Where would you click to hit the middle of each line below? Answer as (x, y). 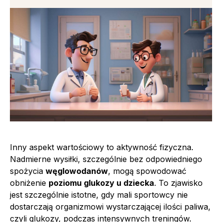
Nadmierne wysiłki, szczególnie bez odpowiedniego (106, 159)
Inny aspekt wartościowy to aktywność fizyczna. (102, 147)
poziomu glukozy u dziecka (101, 183)
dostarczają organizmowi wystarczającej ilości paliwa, (110, 206)
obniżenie (29, 183)
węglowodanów (77, 171)
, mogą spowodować (147, 171)
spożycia (28, 171)
